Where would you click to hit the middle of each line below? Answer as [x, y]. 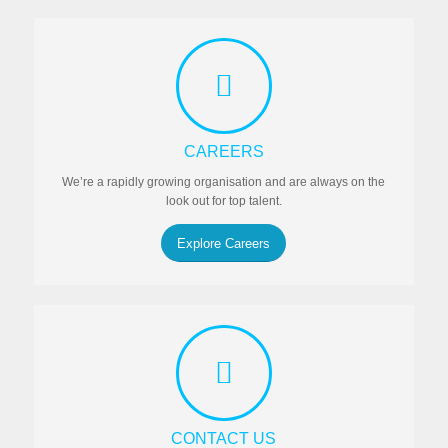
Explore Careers [224, 243]
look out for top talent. [223, 200]
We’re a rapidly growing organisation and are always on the [224, 181]
